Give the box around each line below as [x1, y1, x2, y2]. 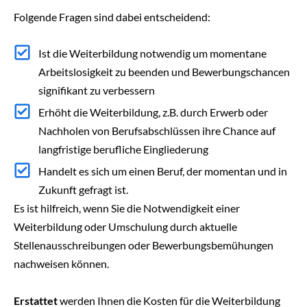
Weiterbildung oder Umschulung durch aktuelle [14, 220, 237, 234]
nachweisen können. [14, 257, 109, 271]
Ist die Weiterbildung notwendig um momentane [38, 47, 267, 60]
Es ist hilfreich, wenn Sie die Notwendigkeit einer [14, 201, 240, 215]
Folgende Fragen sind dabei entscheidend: [14, 10, 210, 24]
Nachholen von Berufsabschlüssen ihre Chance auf [38, 124, 276, 138]
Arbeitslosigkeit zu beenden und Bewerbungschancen [38, 65, 291, 79]
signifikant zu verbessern [38, 84, 156, 97]
